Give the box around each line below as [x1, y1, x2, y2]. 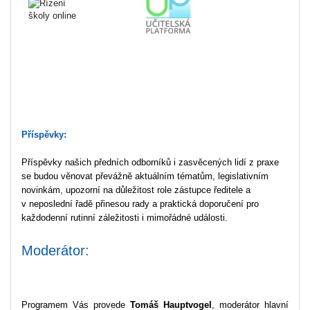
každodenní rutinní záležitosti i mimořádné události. [21, 212, 230, 224]
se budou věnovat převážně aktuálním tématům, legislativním [21, 171, 268, 182]
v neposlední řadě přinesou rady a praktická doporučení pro [21, 199, 259, 210]
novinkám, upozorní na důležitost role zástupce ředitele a [21, 185, 250, 196]
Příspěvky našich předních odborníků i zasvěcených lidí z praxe [21, 157, 279, 168]
